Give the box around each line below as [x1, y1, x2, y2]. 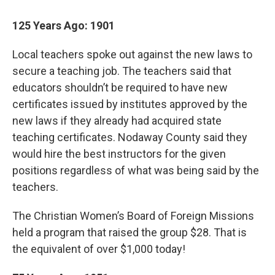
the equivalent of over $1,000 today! [12, 242, 185, 255]
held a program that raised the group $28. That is [12, 226, 247, 239]
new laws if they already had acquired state [12, 114, 222, 127]
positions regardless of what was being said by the [12, 164, 259, 177]
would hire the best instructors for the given [12, 147, 226, 160]
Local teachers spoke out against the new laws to [12, 48, 252, 61]
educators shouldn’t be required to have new [12, 81, 228, 94]
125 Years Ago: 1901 [12, 19, 115, 32]
